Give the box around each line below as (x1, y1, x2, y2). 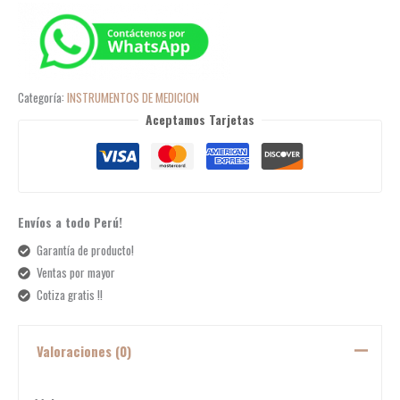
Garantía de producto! (36, 241, 134, 260)
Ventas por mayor (36, 263, 115, 282)
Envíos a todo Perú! (18, 212, 122, 231)
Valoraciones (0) (36, 341, 131, 362)
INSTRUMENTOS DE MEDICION (67, 88, 199, 107)
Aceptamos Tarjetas (146, 111, 254, 129)
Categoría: (18, 88, 67, 107)
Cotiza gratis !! (36, 286, 103, 304)
